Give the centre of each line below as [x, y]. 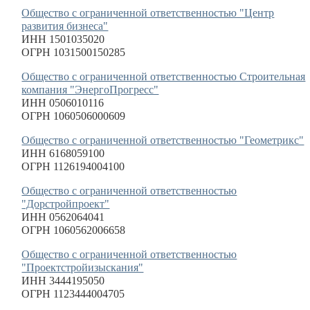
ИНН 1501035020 [63, 39]
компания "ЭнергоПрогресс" [90, 90]
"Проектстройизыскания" [83, 267]
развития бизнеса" [65, 26]
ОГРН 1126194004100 [73, 166]
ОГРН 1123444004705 [73, 294]
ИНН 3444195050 [63, 281]
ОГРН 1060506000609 [74, 116]
